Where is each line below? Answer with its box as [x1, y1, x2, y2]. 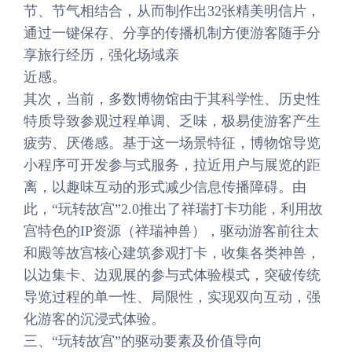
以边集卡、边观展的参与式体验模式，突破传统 [24, 267, 321, 283]
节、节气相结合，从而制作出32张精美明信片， [24, 3, 321, 19]
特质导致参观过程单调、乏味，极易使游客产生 [24, 113, 321, 129]
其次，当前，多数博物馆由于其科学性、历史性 [24, 91, 321, 107]
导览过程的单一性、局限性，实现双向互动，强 [24, 289, 321, 305]
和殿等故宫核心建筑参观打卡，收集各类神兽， [24, 245, 321, 261]
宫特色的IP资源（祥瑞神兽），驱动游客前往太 [24, 223, 319, 239]
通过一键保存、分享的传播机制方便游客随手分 [24, 25, 321, 41]
